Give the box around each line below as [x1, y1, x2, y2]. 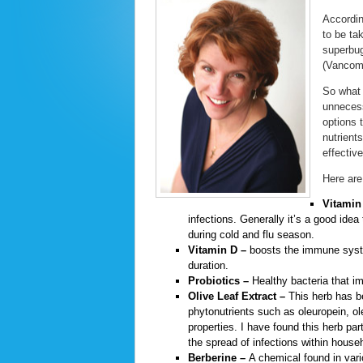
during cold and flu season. [188, 228, 314, 241]
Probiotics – [188, 275, 249, 288]
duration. [188, 259, 228, 272]
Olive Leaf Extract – [188, 290, 285, 303]
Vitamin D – [188, 244, 246, 257]
